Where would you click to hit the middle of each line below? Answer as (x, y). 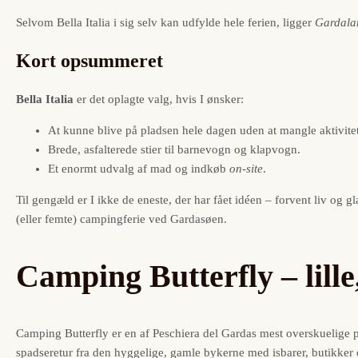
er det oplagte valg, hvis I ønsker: (159, 99)
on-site (246, 169)
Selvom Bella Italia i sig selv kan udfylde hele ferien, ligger (165, 23)
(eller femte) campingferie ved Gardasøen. (121, 219)
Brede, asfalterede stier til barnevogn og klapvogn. (174, 150)
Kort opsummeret (89, 61)
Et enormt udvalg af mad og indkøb (139, 169)
